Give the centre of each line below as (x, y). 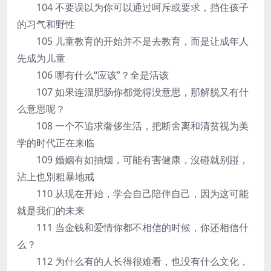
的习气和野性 (46, 24)
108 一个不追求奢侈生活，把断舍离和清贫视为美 (133, 126)
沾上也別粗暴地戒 (56, 177)
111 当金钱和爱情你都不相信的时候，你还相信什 (133, 227)
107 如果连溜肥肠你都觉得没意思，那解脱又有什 (133, 92)
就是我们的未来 (51, 211)
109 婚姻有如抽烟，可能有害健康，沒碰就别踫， (133, 160)
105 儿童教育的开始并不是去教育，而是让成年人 (133, 41)
